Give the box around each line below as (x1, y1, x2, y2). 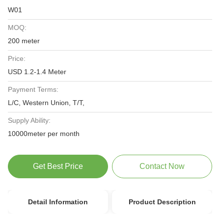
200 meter (8, 37, 40, 45)
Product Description (128, 198, 196, 206)
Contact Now (139, 162, 185, 170)
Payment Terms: (8, 85, 58, 93)
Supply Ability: (8, 116, 51, 124)
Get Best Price (32, 162, 83, 170)
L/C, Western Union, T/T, (8, 99, 84, 107)
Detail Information (27, 198, 88, 206)
